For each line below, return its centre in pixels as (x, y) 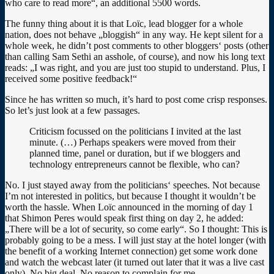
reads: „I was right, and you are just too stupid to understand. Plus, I (135, 67)
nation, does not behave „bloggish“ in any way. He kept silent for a (134, 34)
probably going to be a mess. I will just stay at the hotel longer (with (135, 240)
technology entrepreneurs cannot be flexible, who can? (135, 164)
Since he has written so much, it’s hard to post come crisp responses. (136, 99)
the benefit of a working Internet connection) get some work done (131, 251)
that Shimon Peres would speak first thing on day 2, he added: (124, 218)
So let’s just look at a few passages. (72, 110)
